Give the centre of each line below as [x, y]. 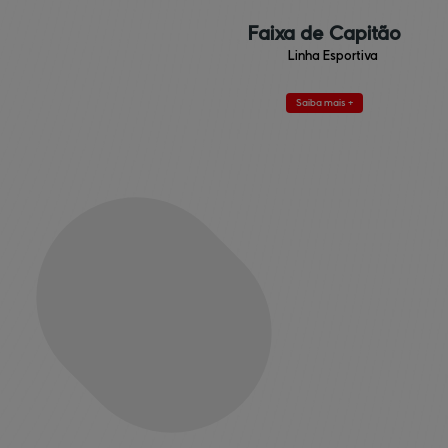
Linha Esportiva [332, 56]
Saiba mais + [324, 103]
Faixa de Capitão [324, 34]
